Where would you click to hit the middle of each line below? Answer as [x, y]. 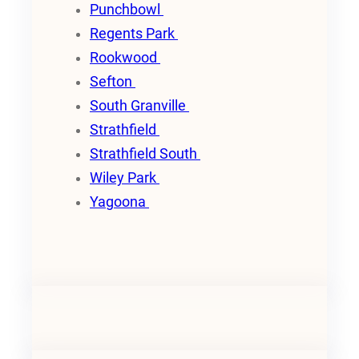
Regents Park [134, 34]
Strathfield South [145, 154]
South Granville [139, 106]
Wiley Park [125, 178]
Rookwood [125, 58]
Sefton [113, 82]
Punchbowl [127, 10]
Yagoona [119, 202]
